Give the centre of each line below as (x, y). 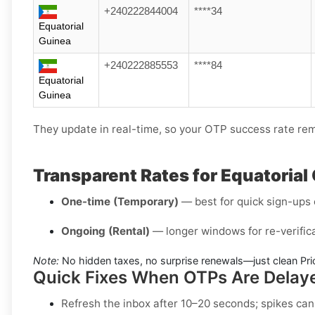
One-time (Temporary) (120, 202)
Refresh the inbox (106, 304)
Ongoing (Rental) (105, 231)
